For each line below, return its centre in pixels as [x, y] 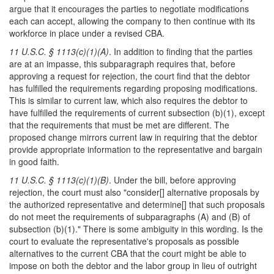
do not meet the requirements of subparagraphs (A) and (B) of [130, 217]
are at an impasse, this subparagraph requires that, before [122, 64]
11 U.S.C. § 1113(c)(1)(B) [59, 180]
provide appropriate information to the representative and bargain [136, 149]
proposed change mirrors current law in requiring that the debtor [133, 137]
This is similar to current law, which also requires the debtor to [128, 100]
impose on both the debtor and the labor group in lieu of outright [133, 265]
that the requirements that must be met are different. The [119, 125]
